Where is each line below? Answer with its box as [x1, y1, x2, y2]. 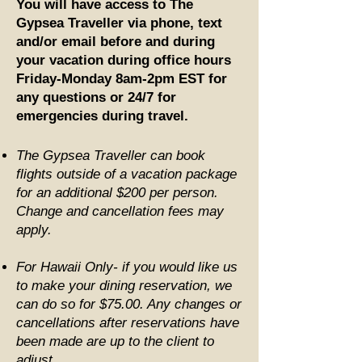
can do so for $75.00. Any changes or [16, 296, 242, 312]
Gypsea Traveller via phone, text [16, 15, 222, 31]
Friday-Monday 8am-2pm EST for [16, 70, 227, 86]
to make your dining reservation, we [16, 277, 232, 293]
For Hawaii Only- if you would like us [16, 259, 238, 275]
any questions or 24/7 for [16, 89, 176, 105]
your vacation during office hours [16, 52, 231, 68]
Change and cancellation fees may [16, 203, 224, 219]
